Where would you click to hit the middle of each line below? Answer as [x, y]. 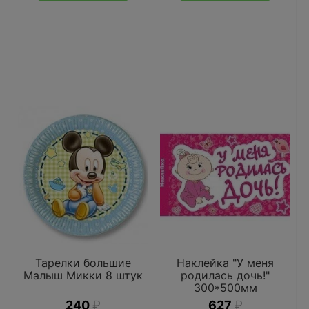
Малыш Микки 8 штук [83, 275]
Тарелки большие [83, 263]
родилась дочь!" [225, 275]
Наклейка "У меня [225, 263]
